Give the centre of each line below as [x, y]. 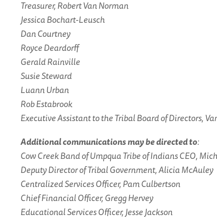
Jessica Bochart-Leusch [62, 19]
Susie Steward [46, 76]
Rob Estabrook [46, 104]
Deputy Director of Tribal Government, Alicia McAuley [117, 170]
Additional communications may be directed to [109, 141]
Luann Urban [45, 90]
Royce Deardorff [49, 47]
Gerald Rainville [50, 62]
